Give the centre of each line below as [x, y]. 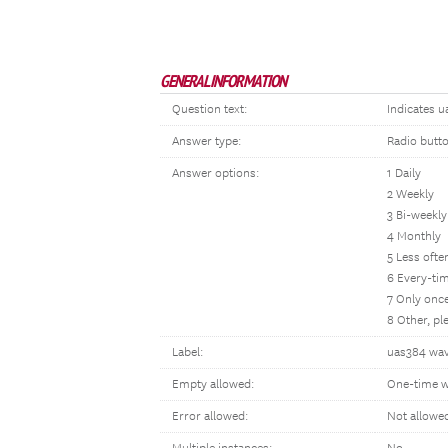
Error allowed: [210, 416]
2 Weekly [410, 194]
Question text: [209, 109]
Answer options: [215, 173]
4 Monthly [414, 236]
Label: [187, 352]
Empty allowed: [213, 384]
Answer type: [206, 141]
